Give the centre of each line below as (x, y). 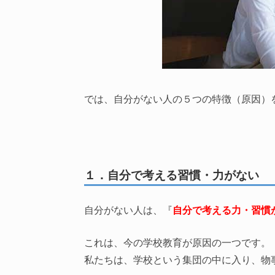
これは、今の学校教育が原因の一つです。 (177, 242)
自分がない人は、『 (128, 210)
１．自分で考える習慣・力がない (172, 175)
